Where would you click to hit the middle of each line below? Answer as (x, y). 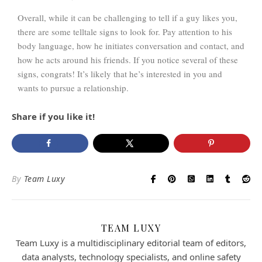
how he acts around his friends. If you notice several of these (128, 59)
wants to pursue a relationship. (73, 87)
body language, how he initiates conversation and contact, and (131, 45)
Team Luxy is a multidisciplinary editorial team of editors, (131, 242)
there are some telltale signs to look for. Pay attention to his (125, 31)
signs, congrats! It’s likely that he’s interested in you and (120, 73)
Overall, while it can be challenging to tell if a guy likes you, (127, 17)
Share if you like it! (56, 116)
